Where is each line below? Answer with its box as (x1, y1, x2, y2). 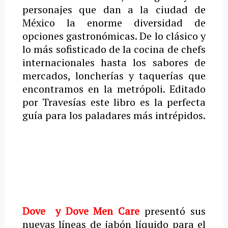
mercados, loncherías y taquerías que (22, 69, 206, 82)
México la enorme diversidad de (22, 16, 206, 30)
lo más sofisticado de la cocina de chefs (22, 42, 206, 56)
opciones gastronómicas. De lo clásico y (22, 29, 206, 43)
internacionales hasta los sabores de (22, 55, 206, 69)
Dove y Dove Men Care (22, 204, 140, 218)
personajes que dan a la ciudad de (22, 3, 206, 16)
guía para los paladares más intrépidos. (22, 108, 206, 122)
